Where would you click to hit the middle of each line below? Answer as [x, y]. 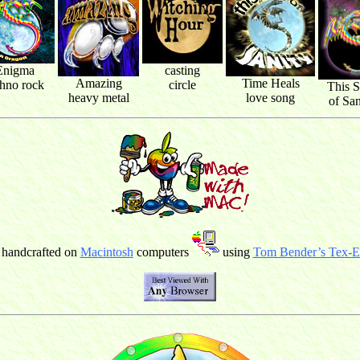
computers [162, 252]
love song [270, 98]
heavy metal [98, 98]
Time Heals [270, 84]
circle [182, 85]
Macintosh [106, 252]
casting [182, 71]
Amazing [98, 84]
